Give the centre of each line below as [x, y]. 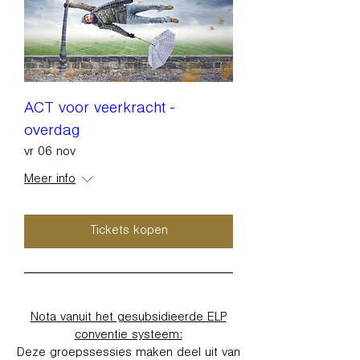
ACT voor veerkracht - [99, 110]
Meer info [50, 180]
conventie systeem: [128, 335]
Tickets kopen [129, 231]
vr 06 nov [50, 152]
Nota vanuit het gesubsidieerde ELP [128, 318]
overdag [52, 132]
